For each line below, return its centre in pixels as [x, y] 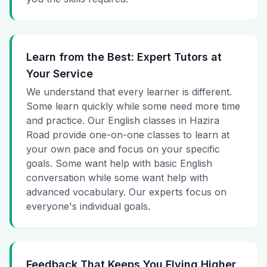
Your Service [60, 74]
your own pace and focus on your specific [123, 149]
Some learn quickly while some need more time [133, 106]
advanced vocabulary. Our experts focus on [126, 192]
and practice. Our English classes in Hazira [123, 121]
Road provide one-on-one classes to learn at [128, 135]
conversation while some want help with [117, 178]
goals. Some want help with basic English [119, 164]
